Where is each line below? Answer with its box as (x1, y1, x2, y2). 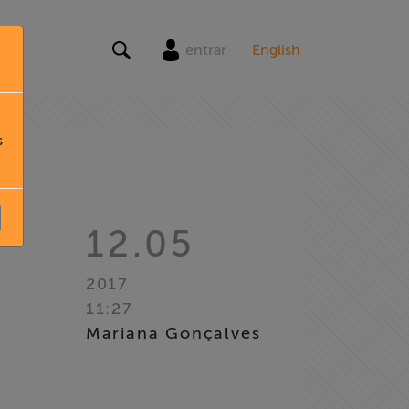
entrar (185, 41, 226, 58)
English (252, 42, 300, 58)
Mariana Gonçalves (85, 324, 261, 342)
